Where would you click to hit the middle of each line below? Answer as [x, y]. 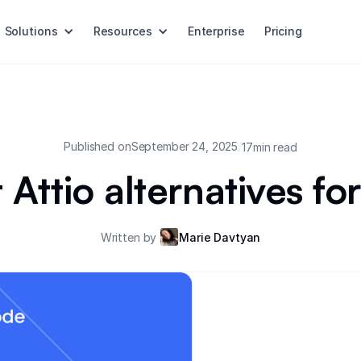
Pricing [283, 31]
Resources [122, 31]
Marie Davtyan [220, 237]
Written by [130, 237]
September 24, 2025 [185, 146]
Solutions [31, 31]
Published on [98, 146]
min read [275, 147]
